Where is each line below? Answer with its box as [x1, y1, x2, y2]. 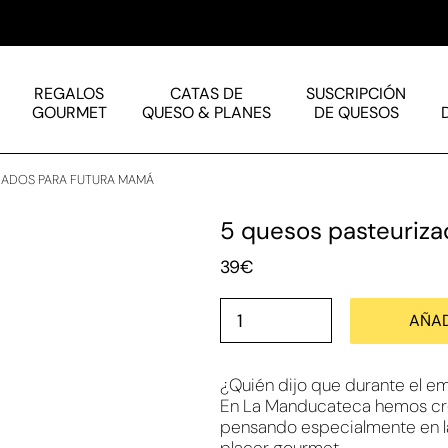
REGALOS [34, 82, 105, 104]
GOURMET [31, 101, 107, 123]
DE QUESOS [313, 101, 399, 123]
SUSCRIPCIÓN [306, 82, 407, 104]
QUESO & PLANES [141, 101, 271, 123]
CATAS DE [169, 82, 243, 104]
